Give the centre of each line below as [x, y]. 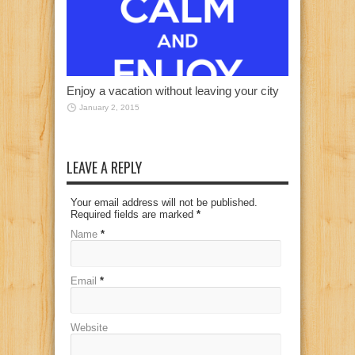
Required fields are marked [134, 214]
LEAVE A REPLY [104, 167]
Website [89, 327]
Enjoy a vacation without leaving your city [173, 90]
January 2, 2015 [109, 107]
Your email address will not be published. [164, 202]
